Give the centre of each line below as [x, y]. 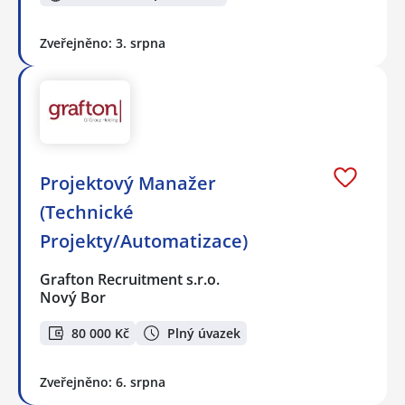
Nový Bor [73, 298]
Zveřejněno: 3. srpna [103, 42]
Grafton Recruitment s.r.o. [131, 280]
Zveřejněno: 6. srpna [103, 381]
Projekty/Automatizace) [144, 241]
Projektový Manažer [128, 184]
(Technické [87, 212]
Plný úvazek [204, 333]
